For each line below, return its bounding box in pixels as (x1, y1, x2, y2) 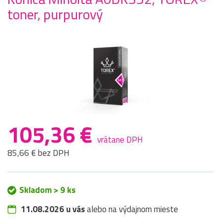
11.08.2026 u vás (21, 203, 85, 216)
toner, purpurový (7, 3, 103, 25)
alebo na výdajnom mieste (85, 203, 178, 216)
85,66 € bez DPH (7, 147, 70, 160)
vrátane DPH (97, 133, 143, 147)
